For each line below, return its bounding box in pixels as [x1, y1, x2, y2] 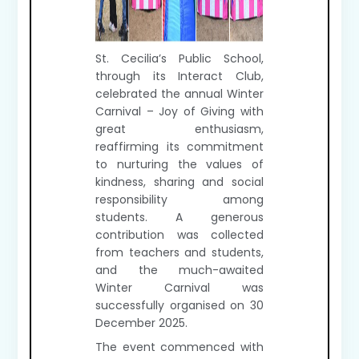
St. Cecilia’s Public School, [95, 50, 264, 67]
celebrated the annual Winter [95, 86, 264, 102]
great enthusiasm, [95, 121, 264, 137]
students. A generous [95, 209, 264, 225]
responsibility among [95, 192, 264, 208]
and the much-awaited [95, 262, 264, 278]
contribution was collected [95, 227, 264, 243]
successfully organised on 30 [95, 297, 264, 313]
